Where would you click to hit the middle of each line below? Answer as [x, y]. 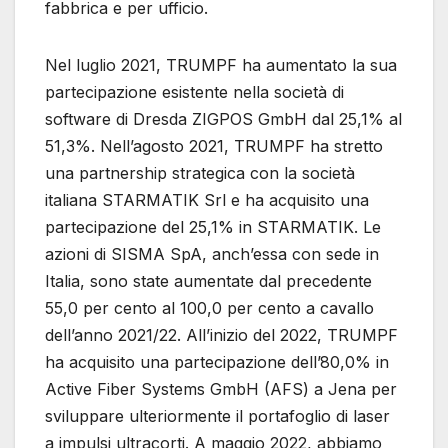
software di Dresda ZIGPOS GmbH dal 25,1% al [223, 118]
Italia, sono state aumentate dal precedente [208, 280]
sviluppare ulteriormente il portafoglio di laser [217, 415]
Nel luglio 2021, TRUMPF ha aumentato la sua [221, 64]
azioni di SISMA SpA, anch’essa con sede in [212, 253]
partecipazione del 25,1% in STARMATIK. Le [213, 226]
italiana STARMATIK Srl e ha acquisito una [207, 199]
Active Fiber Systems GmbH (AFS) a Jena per [221, 388]
